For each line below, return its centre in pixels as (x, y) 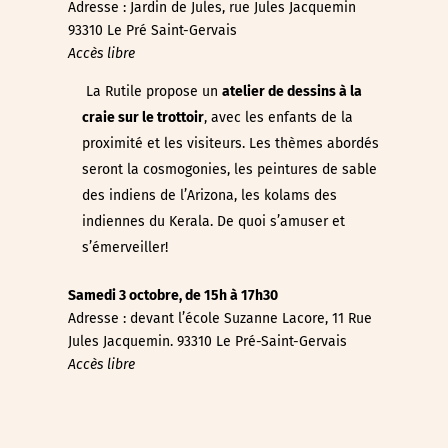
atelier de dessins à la (291, 91)
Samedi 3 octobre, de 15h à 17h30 (172, 295)
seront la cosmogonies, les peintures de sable (229, 169)
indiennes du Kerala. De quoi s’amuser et (213, 221)
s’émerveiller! (124, 247)
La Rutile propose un (151, 91)
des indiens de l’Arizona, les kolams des (209, 195)
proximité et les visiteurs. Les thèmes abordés (230, 143)
